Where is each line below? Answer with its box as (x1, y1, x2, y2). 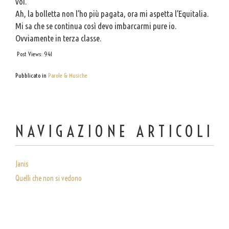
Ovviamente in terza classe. (15, 33, 101, 43)
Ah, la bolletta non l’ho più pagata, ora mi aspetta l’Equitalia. (15, 9, 209, 18)
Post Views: (17, 50, 44, 58)
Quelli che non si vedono (15, 174, 82, 183)
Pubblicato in (15, 72, 48, 79)
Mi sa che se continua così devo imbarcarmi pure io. (15, 21, 176, 31)
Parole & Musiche (48, 72, 87, 79)
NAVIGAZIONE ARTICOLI (15, 122, 214, 141)
